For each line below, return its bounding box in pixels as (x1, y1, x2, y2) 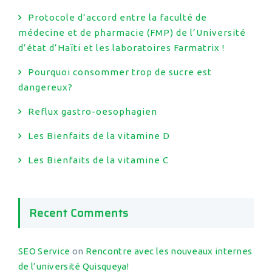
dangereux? (18, 82, 73, 92)
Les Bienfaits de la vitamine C (28, 155, 169, 165)
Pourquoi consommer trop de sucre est (28, 67, 212, 77)
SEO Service (18, 246, 70, 256)
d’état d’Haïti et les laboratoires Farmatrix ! (18, 42, 225, 53)
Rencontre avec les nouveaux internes (85, 246, 253, 256)
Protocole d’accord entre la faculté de (28, 12, 207, 22)
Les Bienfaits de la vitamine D (28, 131, 170, 141)
